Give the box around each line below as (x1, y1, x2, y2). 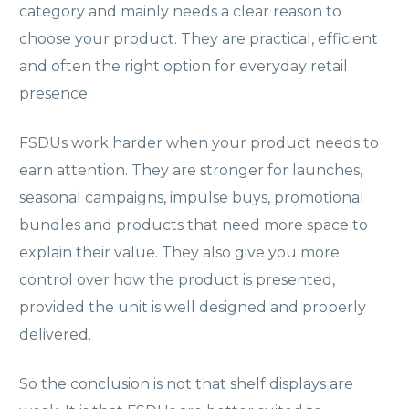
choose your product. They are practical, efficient (19, 29, 378, 47)
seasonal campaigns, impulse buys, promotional (19, 188, 364, 206)
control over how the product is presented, (19, 270, 335, 288)
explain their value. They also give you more (19, 243, 340, 261)
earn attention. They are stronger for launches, (19, 161, 362, 179)
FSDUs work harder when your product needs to (19, 133, 379, 152)
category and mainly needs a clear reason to (19, 2, 341, 20)
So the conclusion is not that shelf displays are (19, 374, 353, 393)
